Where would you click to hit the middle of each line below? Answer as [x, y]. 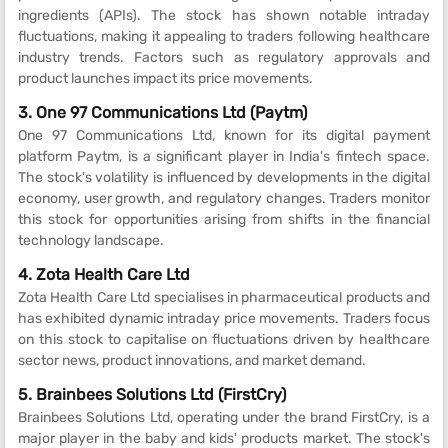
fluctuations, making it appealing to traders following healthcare [224, 36]
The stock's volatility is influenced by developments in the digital [224, 177]
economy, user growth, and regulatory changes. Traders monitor [224, 198]
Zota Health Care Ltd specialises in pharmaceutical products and [224, 297]
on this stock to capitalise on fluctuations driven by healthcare [224, 339]
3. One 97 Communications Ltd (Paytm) [162, 112]
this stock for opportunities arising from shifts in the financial [224, 219]
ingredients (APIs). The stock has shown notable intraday [224, 15]
